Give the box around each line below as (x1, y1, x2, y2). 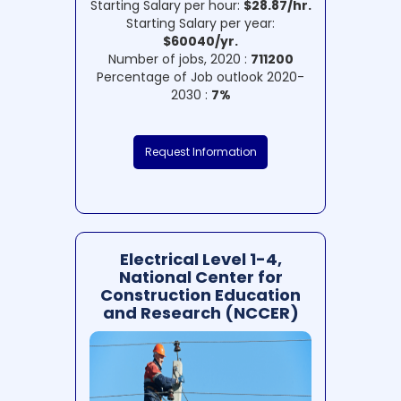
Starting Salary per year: (126, 14, 275, 33)
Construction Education (100, 284, 301, 307)
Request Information (144, 144, 257, 160)
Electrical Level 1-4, (119, 248, 282, 271)
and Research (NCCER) (102, 302, 299, 325)
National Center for (118, 266, 283, 289)
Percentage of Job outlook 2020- (97, 68, 304, 87)
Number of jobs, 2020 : (107, 50, 251, 69)
